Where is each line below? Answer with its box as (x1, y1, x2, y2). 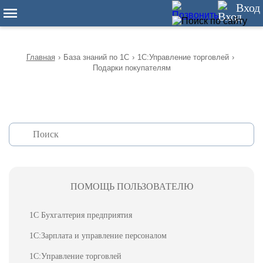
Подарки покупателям (92, 63, 171, 72)
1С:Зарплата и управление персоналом (29, 231, 167, 240)
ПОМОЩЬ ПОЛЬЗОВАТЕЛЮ (70, 181, 193, 191)
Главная (26, 53, 55, 62)
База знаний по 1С (63, 53, 129, 62)
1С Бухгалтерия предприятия (29, 211, 132, 220)
